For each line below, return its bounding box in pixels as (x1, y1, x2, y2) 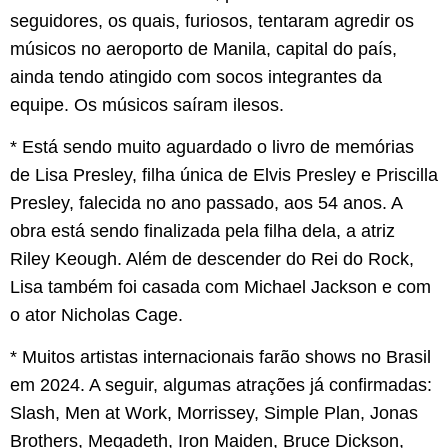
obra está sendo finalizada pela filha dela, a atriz (10, 221, 395, 242)
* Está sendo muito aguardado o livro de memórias (10, 137, 414, 158)
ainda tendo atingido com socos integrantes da (10, 66, 382, 87)
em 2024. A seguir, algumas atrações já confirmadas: (10, 375, 432, 396)
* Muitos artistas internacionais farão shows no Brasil (10, 347, 431, 368)
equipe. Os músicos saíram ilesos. (10, 94, 284, 115)
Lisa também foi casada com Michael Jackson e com (10, 277, 431, 298)
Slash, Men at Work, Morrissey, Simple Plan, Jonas (10, 403, 418, 424)
